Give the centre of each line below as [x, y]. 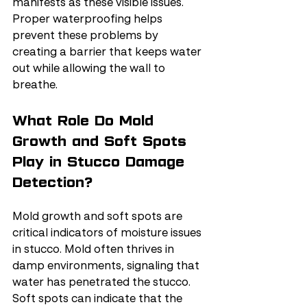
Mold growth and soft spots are [99, 217]
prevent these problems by [87, 36]
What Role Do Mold [86, 121]
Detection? [52, 182]
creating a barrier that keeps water [108, 53]
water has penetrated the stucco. [103, 283]
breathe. [35, 86]
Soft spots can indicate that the [99, 299]
